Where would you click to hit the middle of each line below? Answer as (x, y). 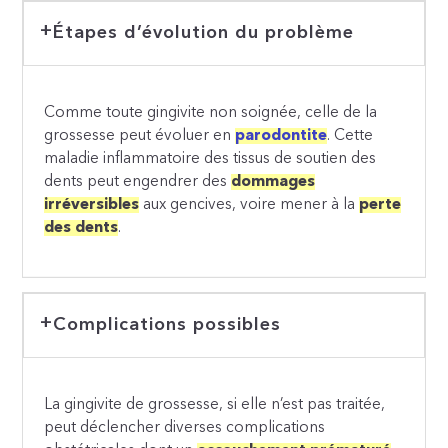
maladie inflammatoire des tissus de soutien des (210, 158)
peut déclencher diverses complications (185, 428)
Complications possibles (166, 325)
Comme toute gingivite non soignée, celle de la (211, 112)
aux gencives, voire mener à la (249, 204)
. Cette (350, 135)
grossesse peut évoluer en (140, 135)
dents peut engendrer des (138, 181)
